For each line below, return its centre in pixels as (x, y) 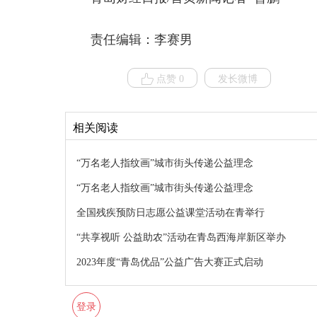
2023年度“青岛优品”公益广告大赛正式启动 (170, 262)
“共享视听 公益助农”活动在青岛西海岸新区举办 (181, 237)
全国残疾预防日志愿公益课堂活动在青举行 (171, 213)
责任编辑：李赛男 (142, 40)
